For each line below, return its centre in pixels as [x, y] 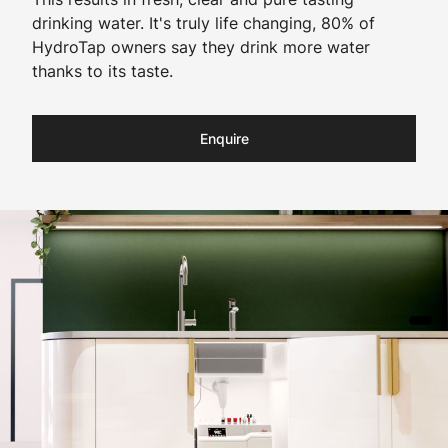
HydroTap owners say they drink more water [201, 47]
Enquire [224, 138]
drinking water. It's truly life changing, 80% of [203, 23]
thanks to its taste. [102, 71]
